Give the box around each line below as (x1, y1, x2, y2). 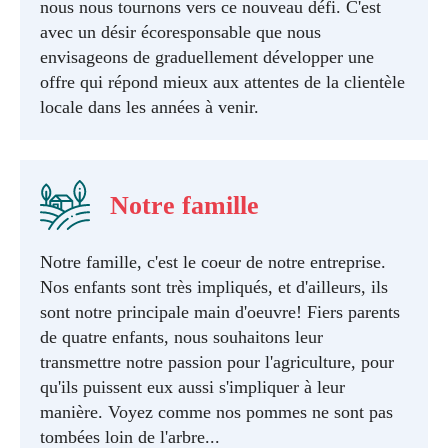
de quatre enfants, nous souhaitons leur (40, 327, 323, 347)
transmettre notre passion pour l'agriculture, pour (40, 352, 394, 372)
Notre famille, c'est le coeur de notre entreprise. (40, 252, 386, 272)
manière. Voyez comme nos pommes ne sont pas (40, 402, 393, 422)
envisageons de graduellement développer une (40, 47, 374, 67)
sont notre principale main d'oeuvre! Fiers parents (40, 302, 400, 322)
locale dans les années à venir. (40, 97, 259, 117)
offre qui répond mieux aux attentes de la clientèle (40, 72, 405, 92)
